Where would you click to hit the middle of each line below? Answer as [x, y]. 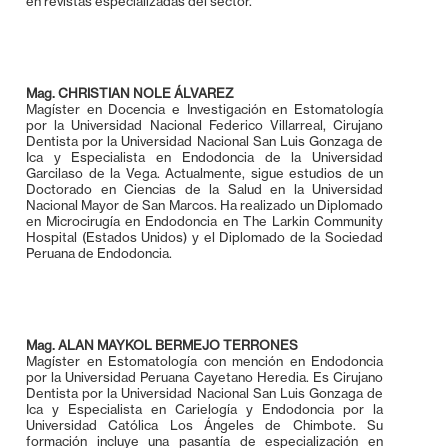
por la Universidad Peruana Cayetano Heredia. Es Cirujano [204, 376]
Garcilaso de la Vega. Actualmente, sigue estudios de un [204, 172]
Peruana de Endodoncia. [99, 252]
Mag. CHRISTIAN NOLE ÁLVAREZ [130, 92]
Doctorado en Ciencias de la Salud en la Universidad [204, 188]
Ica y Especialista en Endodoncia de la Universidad [204, 156]
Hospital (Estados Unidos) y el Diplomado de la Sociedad [204, 236]
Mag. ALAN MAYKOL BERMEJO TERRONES [162, 344]
